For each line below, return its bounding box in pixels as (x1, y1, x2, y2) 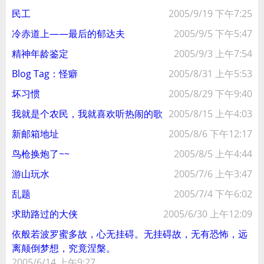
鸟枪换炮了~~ (12, 147, 70, 160)
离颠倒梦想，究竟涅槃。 (12, 242, 115, 255)
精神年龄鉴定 (12, 47, 68, 60)
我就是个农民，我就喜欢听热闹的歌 (12, 107, 163, 120)
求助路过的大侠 (12, 207, 78, 220)
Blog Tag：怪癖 (12, 67, 78, 80)
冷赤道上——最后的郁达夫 (12, 27, 125, 40)
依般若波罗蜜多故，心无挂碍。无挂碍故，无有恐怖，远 (12, 227, 247, 240)
